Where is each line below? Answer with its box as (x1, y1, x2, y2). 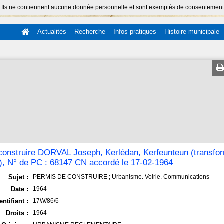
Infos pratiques (113, 28, 156, 35)
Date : (10, 185, 28, 193)
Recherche (74, 28, 105, 35)
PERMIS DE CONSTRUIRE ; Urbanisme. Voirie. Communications (33, 173, 210, 180)
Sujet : (8, 173, 28, 181)
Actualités (37, 28, 66, 35)
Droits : (5, 209, 28, 217)
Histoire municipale (164, 28, 219, 35)
